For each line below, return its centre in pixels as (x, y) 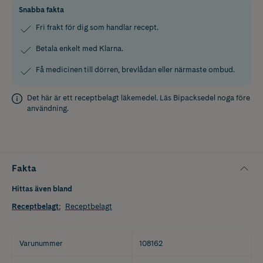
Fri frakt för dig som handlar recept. (97, 27)
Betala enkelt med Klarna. (80, 48)
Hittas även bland (42, 188)
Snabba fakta (41, 9)
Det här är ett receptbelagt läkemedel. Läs (100, 97)
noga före (233, 97)
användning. (48, 108)
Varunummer (41, 243)
